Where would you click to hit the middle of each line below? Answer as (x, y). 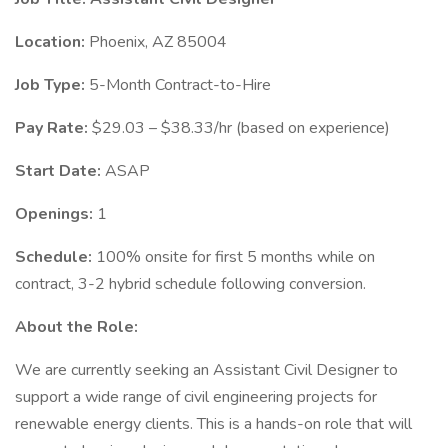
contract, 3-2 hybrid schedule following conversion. (190, 284)
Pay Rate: (53, 128)
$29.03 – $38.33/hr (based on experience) (241, 128)
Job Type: (52, 85)
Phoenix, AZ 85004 (158, 42)
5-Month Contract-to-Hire (180, 85)
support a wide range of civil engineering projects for (196, 397)
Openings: (56, 214)
